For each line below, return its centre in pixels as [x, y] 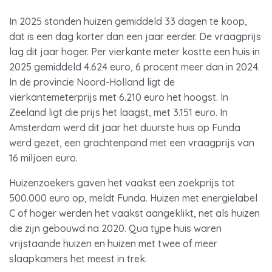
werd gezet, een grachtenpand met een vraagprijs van [132, 143]
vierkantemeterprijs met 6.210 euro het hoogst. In [119, 97]
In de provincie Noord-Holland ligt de [92, 82]
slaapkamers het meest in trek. [78, 259]
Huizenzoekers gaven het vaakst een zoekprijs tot [122, 183]
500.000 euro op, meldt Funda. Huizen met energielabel [133, 198]
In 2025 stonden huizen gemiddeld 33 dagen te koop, [128, 21]
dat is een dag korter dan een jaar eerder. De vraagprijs [135, 36]
